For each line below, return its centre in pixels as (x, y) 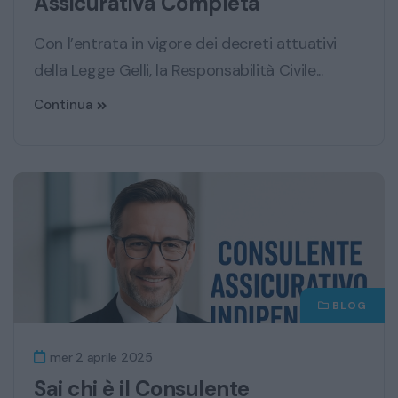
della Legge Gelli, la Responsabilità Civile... (179, 70)
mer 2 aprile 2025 (99, 357)
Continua (63, 104)
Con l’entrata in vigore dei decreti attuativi (185, 43)
